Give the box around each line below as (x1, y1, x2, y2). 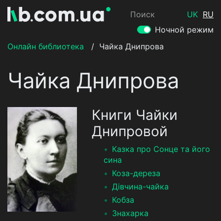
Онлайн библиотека (7, 41, 84, 51)
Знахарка (112, 208, 149, 218)
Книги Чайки (92, 107, 178, 123)
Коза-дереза (112, 168, 161, 178)
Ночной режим (155, 25, 214, 35)
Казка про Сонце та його (112, 144, 211, 154)
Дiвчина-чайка (112, 182, 169, 191)
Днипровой (92, 123, 168, 140)
